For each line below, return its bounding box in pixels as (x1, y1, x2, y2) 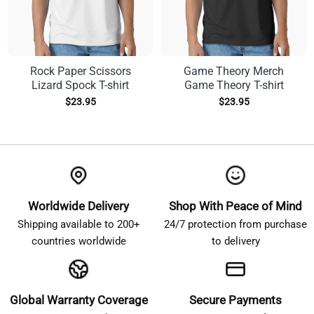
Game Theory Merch (184, 64, 284, 78)
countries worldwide (31, 235, 126, 248)
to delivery (211, 235, 260, 248)
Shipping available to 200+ (17, 218, 140, 231)
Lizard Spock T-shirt (32, 78, 129, 93)
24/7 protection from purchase (164, 218, 307, 231)
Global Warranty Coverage (9, 293, 148, 308)
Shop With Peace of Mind (169, 199, 302, 214)
